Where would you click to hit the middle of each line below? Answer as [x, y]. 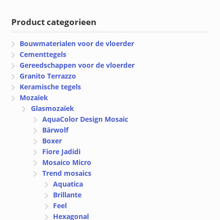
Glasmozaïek [52, 108]
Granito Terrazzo [48, 76]
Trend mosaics [67, 173]
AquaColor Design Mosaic [85, 119]
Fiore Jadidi [61, 151]
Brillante [68, 194]
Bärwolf [55, 130]
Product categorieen [54, 22]
